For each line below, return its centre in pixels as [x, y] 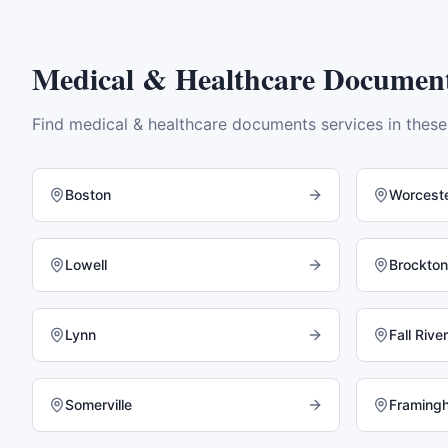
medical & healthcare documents [192, 124]
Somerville [98, 404]
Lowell [86, 264]
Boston [88, 194]
